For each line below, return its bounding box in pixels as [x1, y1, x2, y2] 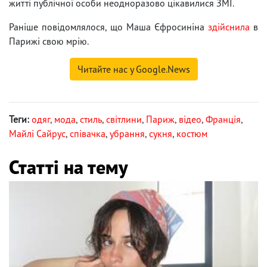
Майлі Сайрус [9, 127, 66, 139]
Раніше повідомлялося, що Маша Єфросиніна [9, 20, 208, 33]
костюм [176, 127, 207, 139]
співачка [70, 127, 105, 139]
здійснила [208, 20, 250, 33]
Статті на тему [9, 154, 128, 179]
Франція [206, 113, 241, 125]
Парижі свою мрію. [9, 35, 89, 47]
